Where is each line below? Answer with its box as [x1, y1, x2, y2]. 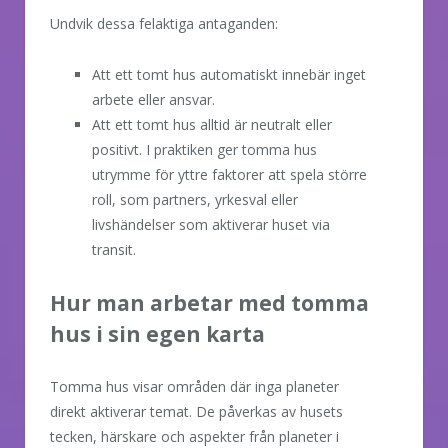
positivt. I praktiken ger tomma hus [92, 139, 317, 159]
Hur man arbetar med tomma [50, 288, 369, 317]
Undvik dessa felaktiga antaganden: [50, 13, 278, 33]
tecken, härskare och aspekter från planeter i [50, 426, 339, 446]
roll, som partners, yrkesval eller [92, 189, 298, 209]
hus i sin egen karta [50, 319, 265, 348]
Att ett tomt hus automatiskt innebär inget [92, 64, 366, 84]
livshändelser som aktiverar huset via [92, 214, 330, 234]
